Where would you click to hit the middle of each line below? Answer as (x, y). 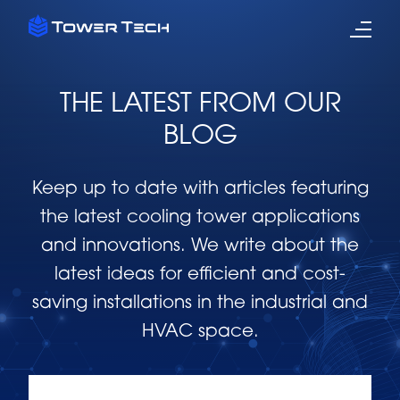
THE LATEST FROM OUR (200, 105)
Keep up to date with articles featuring (200, 189)
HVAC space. (200, 332)
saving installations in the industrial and (200, 304)
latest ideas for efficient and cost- (200, 275)
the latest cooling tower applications (200, 218)
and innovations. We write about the (200, 246)
